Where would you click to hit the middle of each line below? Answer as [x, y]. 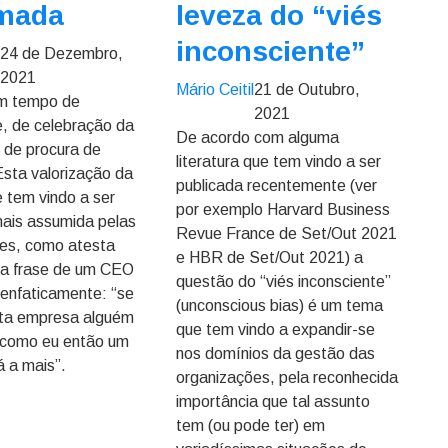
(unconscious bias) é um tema [279, 305]
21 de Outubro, [306, 89]
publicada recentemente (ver [276, 185]
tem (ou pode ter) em [250, 425]
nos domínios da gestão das [275, 353]
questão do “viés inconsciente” [283, 281]
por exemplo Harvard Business [282, 209]
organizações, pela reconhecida [286, 377]
